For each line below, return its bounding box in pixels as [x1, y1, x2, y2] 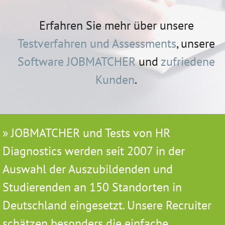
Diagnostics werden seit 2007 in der [3, 143, 185, 159]
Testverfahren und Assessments [18, 36, 176, 52]
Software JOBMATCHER [18, 54, 136, 70]
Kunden [95, 72, 135, 88]
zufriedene [161, 54, 215, 70]
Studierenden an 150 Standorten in [3, 179, 182, 195]
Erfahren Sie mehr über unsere [39, 18, 194, 34]
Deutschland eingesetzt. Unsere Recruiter [3, 197, 211, 213]
